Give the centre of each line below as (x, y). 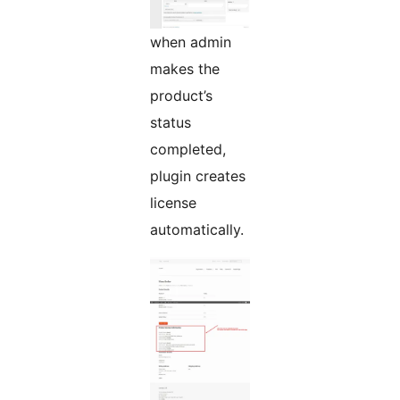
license (173, 203)
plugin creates (198, 176)
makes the (185, 69)
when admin (191, 42)
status (171, 123)
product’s (181, 96)
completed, (188, 150)
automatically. (197, 230)
